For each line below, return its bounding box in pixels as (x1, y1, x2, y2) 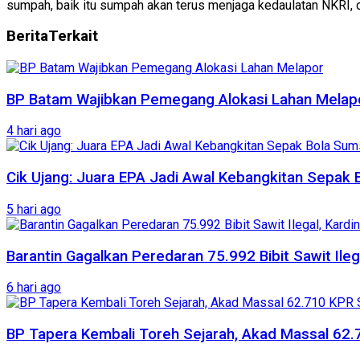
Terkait (48, 27, 98, 46)
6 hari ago (6, 280, 61, 296)
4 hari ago (6, 123, 61, 139)
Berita (6, 27, 48, 46)
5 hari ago (6, 201, 61, 217)
